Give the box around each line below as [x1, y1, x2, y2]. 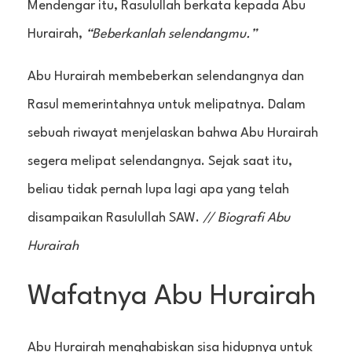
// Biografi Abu [203, 211, 290, 225]
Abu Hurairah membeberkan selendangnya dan [27, 69, 304, 83]
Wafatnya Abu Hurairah [27, 283, 316, 310]
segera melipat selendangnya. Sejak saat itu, [27, 154, 292, 168]
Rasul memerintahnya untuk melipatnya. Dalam [27, 97, 306, 112]
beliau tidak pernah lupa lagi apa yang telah [27, 182, 289, 196]
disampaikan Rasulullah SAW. [27, 211, 203, 225]
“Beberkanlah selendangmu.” [86, 27, 257, 41]
